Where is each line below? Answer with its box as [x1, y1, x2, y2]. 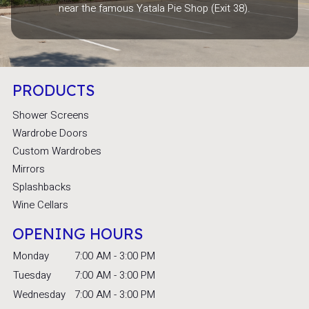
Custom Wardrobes [12, 143, 101, 159]
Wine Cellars [12, 197, 68, 212]
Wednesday [12, 287, 66, 303]
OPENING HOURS [12, 223, 143, 243]
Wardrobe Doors [12, 125, 88, 141]
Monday [12, 248, 49, 264]
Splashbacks [12, 179, 71, 195]
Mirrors [12, 161, 45, 177]
